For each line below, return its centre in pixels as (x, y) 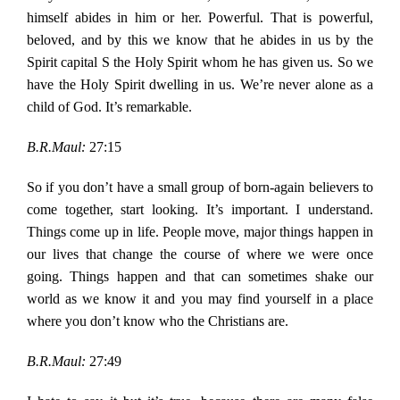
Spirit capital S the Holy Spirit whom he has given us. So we (200, 62)
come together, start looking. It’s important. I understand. (200, 210)
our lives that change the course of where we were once (200, 254)
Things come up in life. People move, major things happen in (200, 232)
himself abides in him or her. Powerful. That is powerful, (200, 18)
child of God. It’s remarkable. (109, 107)
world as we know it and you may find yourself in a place (200, 299)
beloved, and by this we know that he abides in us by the (200, 40)
